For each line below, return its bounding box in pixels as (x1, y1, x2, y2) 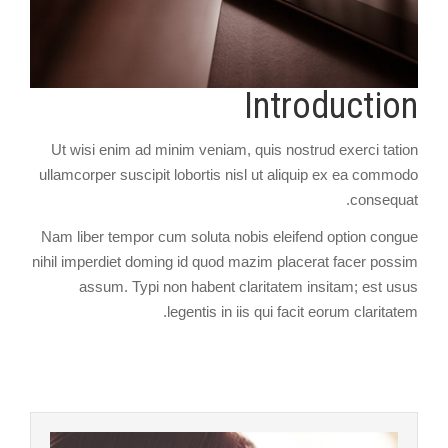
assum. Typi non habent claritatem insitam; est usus (79, 278, 418, 295)
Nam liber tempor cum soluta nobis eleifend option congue (41, 228, 418, 245)
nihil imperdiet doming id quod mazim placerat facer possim (32, 253, 418, 270)
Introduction (244, 85, 418, 127)
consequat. (350, 190, 418, 208)
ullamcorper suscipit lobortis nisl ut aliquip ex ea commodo (39, 165, 418, 183)
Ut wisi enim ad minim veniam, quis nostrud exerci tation (51, 140, 418, 158)
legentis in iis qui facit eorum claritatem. (167, 303, 418, 320)
